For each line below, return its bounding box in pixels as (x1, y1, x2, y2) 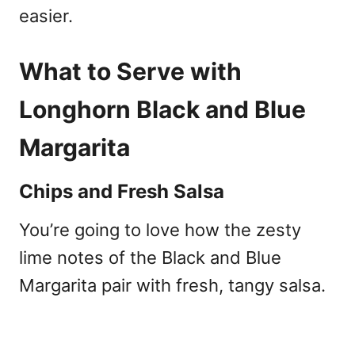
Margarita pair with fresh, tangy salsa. (19, 274, 326, 296)
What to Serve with (19, 56, 242, 86)
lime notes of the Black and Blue (19, 246, 281, 268)
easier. (19, 5, 73, 26)
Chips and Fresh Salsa (19, 179, 224, 203)
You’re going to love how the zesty (19, 219, 301, 240)
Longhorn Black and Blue (19, 94, 306, 124)
